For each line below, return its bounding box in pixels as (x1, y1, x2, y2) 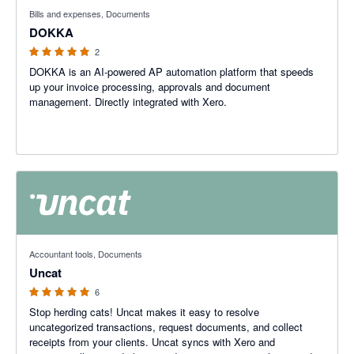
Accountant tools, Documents (29, 247, 142, 260)
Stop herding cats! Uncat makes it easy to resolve (29, 304, 259, 319)
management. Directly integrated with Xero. (29, 94, 227, 109)
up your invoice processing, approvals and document (29, 79, 270, 94)
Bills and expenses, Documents (29, 7, 150, 20)
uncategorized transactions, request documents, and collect (29, 319, 303, 334)
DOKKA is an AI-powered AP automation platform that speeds (29, 64, 314, 79)
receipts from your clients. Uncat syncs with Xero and (29, 334, 275, 349)
